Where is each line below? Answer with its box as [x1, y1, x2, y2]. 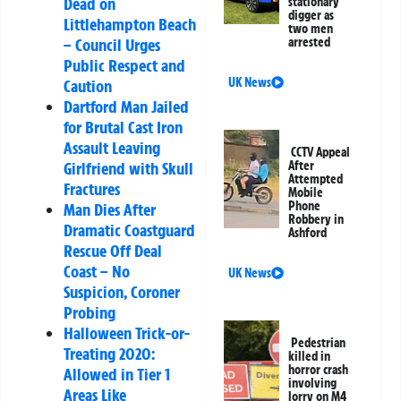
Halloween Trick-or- [64, 322, 190, 345]
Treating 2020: [64, 343, 155, 365]
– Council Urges [64, 34, 160, 56]
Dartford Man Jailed [64, 96, 189, 118]
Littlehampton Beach [64, 13, 196, 36]
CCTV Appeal [291, 144, 351, 161]
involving [288, 375, 337, 392]
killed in [288, 348, 331, 365]
